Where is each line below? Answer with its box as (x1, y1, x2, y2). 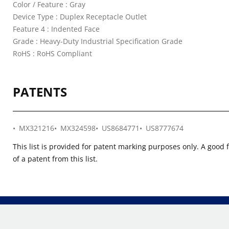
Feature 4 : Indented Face (13, 24, 100, 34)
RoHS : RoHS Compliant (13, 49, 92, 58)
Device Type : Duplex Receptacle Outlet (13, 12, 147, 21)
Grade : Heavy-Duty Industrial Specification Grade (13, 36, 182, 46)
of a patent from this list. (13, 154, 98, 164)
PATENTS (13, 83, 67, 100)
